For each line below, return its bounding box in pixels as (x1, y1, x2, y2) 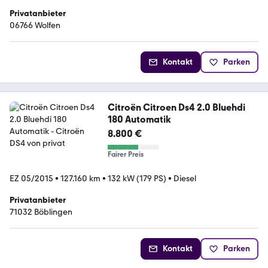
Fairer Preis (107, 150, 144, 159)
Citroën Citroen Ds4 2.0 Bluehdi (107, 101, 245, 113)
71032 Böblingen (10, 206, 72, 217)
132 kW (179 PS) (108, 173, 166, 184)
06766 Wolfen (10, 20, 60, 31)
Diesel (173, 173, 196, 184)
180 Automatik (107, 113, 171, 125)
